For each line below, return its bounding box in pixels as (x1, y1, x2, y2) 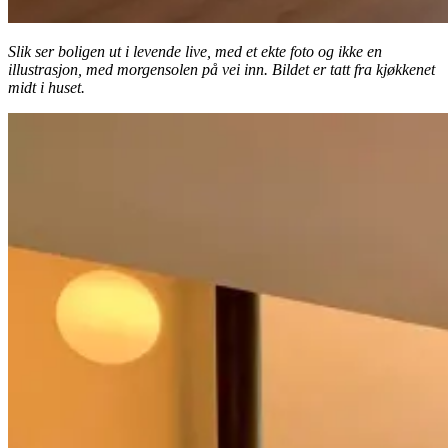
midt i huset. (8, 78, 85, 96)
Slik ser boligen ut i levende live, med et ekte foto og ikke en (8, 42, 382, 60)
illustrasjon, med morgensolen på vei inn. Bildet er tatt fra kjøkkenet (8, 60, 435, 78)
